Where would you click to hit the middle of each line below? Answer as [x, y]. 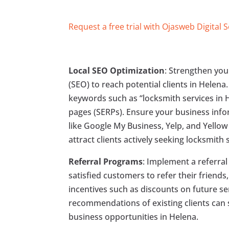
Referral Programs [106, 161]
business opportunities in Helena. [134, 216]
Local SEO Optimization [117, 70]
